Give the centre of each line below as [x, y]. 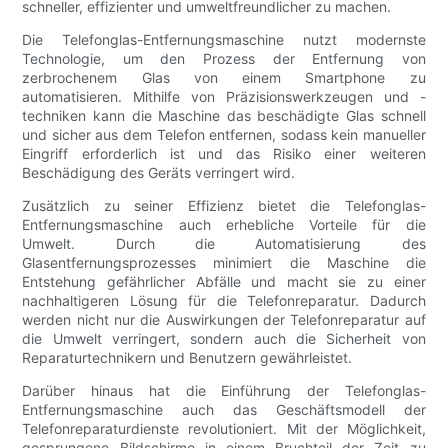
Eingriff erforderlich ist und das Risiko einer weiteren [224, 153]
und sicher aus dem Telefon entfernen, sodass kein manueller [224, 134]
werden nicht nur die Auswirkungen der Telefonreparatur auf [224, 319]
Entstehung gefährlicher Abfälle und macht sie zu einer [224, 281]
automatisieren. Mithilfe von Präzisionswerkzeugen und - [224, 96]
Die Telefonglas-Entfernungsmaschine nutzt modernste [224, 39]
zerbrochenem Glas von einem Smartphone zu [224, 77]
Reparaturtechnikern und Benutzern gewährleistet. [187, 357]
